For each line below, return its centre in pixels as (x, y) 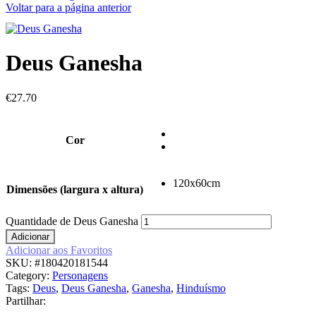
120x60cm (196, 183)
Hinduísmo (201, 288)
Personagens (80, 275)
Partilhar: (26, 300)
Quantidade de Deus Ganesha (72, 221)
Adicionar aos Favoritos (59, 250)
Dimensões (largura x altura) (75, 189)
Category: (29, 275)
